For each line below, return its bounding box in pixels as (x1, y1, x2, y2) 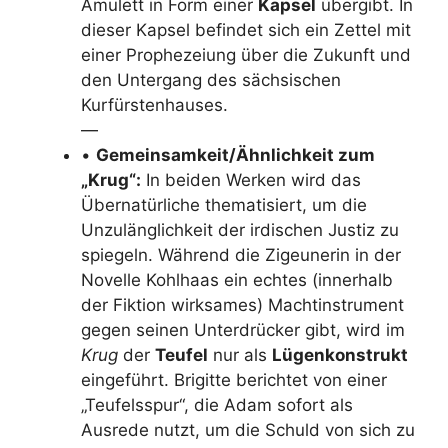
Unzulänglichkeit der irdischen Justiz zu (81, 219, 399, 240)
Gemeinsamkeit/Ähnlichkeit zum (96, 144, 375, 165)
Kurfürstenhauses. (81, 94, 228, 115)
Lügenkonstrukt (272, 344, 408, 365)
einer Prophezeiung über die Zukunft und (81, 44, 411, 65)
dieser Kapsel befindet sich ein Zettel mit (81, 19, 411, 40)
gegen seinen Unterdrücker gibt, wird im (81, 319, 405, 340)
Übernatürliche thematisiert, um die (81, 194, 367, 215)
